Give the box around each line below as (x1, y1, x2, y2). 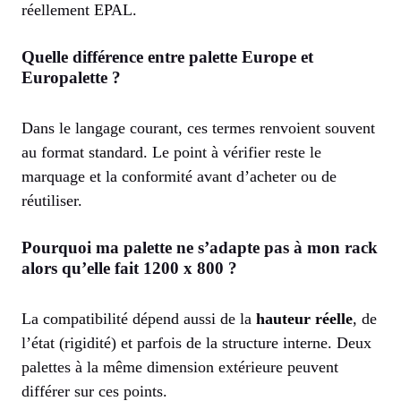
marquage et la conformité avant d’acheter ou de (21, 167, 337, 186)
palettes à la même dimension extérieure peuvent (21, 358, 338, 377)
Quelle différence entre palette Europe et (21, 47, 313, 67)
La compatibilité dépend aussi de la (21, 310, 256, 328)
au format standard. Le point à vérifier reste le (21, 143, 321, 162)
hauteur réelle (256, 310, 353, 328)
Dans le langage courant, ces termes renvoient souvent (21, 119, 375, 138)
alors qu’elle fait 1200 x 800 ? (21, 259, 237, 278)
